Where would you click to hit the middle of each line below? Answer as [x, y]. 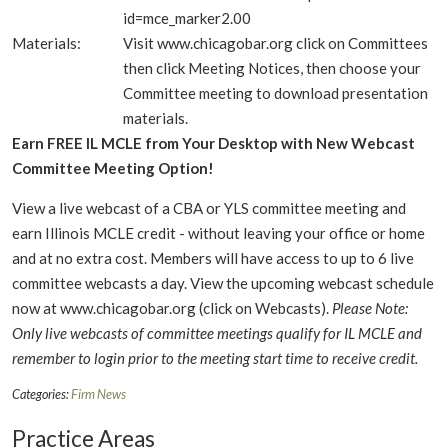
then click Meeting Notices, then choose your [272, 67]
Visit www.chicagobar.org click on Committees [275, 42]
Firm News [98, 393]
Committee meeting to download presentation [275, 92]
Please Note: [370, 307]
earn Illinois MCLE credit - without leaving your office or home [218, 232]
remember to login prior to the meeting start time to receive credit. [215, 357]
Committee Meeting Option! [113, 167]
